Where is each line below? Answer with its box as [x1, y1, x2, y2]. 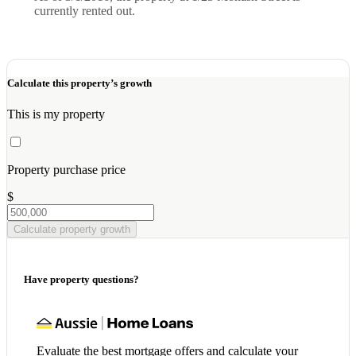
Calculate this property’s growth [7, 77, 152, 90]
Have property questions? [24, 273, 139, 285]
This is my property [7, 107, 105, 122]
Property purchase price [7, 163, 126, 177]
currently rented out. [34, 4, 135, 18]
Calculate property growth [14, 223, 130, 236]
